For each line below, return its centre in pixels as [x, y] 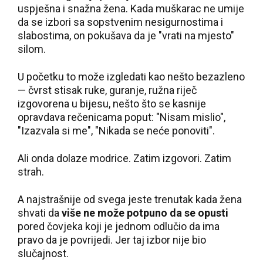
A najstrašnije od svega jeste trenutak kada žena [130, 199]
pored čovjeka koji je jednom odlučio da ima [119, 226]
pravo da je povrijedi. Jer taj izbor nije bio [112, 240]
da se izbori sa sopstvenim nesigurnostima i [120, 22]
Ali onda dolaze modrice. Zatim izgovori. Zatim [124, 158]
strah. [31, 172]
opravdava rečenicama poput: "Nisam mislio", [122, 117]
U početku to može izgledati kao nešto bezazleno [131, 77]
